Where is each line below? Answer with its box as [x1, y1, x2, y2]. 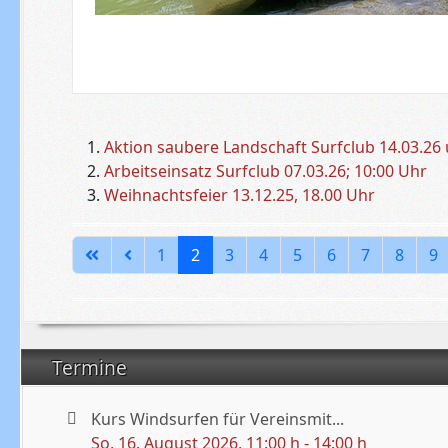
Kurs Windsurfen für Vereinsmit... [91, 407, 345, 430]
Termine [52, 353, 132, 381]
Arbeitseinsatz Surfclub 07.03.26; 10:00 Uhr [103, 159, 427, 182]
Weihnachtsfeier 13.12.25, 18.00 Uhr [103, 183, 375, 206]
